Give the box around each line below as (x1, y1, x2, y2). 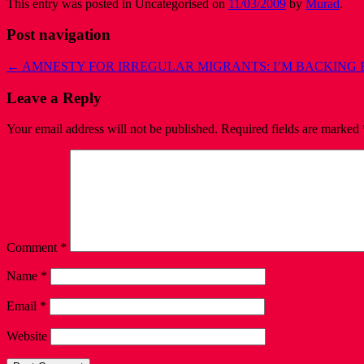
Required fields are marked (221, 122, 362, 136)
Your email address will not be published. (6, 122, 218, 136)
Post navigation (6, 26, 110, 44)
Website (6, 329, 47, 344)
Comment (6, 240, 60, 255)
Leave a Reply (6, 89, 102, 106)
